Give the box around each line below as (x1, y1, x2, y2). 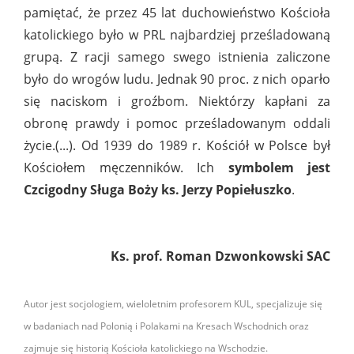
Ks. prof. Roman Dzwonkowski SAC (111, 247, 330, 265)
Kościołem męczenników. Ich (24, 159, 228, 177)
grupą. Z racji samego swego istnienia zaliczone (24, 48, 330, 66)
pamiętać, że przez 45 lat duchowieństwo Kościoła (24, 4, 330, 22)
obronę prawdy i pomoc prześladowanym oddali (24, 115, 330, 133)
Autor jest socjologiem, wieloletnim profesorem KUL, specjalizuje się (24, 297, 322, 311)
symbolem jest (228, 159, 330, 177)
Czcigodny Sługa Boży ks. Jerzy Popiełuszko (24, 181, 292, 199)
